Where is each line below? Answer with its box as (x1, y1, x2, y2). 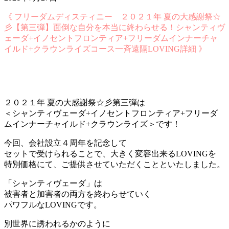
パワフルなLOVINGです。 (4, 200, 102, 209)
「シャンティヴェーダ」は (4, 178, 102, 188)
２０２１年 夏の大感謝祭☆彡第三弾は (4, 98, 145, 107)
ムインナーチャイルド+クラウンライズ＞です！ (4, 119, 180, 128)
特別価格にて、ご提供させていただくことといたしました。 (4, 159, 225, 169)
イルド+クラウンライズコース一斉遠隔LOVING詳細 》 (4, 44, 207, 53)
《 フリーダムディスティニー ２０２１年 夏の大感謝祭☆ (4, 12, 221, 21)
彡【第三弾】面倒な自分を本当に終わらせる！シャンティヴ (4, 22, 225, 32)
